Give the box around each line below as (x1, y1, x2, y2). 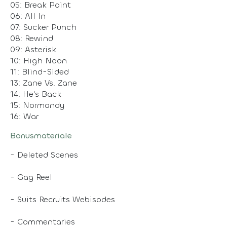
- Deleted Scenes (10, 149, 78, 160)
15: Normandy (10, 99, 64, 110)
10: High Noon (10, 55, 67, 66)
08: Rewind (10, 32, 53, 44)
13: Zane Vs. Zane (10, 77, 77, 88)
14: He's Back (10, 88, 61, 99)
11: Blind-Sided (10, 66, 69, 77)
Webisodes (70, 194, 115, 205)
